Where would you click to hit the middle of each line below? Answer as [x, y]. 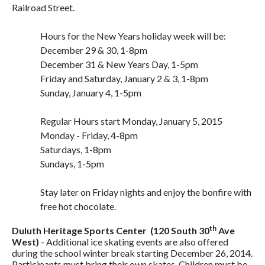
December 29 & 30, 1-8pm [94, 50]
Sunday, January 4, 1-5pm [91, 93]
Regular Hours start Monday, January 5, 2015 [131, 121]
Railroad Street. [43, 7]
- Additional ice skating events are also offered [134, 242]
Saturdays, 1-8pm [76, 149]
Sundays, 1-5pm [72, 164]
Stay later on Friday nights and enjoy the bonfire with [146, 192]
